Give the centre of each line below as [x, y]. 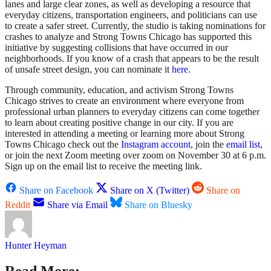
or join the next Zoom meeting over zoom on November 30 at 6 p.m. [135, 155]
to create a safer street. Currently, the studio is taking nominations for [135, 26]
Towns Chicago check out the [63, 145]
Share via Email [77, 205]
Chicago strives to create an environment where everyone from [124, 101]
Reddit [18, 205]
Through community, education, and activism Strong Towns [119, 90]
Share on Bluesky [158, 205]
